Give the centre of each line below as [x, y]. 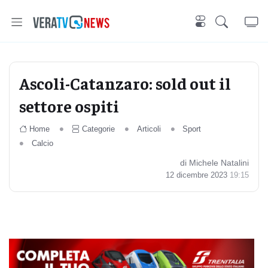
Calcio [42, 143]
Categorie [98, 129]
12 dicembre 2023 [198, 175]
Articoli [149, 129]
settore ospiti [69, 106]
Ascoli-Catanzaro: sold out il [125, 83]
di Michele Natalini [214, 163]
